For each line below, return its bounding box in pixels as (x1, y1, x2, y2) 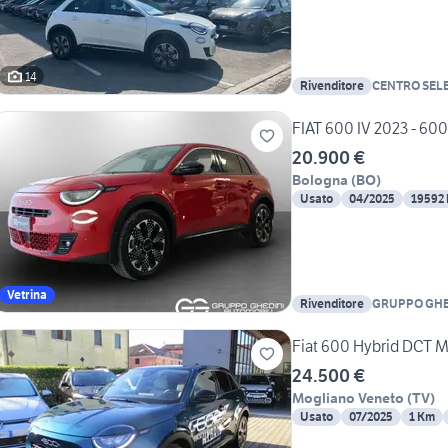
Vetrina (7, 287, 47, 303)
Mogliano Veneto (292, 389, 404, 408)
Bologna (292, 171, 348, 190)
